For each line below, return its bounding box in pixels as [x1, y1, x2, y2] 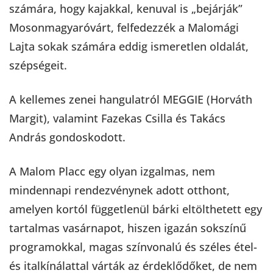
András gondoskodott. [9, 129, 126, 144]
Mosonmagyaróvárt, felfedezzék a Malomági [9, 19, 239, 35]
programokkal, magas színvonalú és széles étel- [9, 239, 257, 254]
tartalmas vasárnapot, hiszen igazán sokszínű [9, 220, 246, 235]
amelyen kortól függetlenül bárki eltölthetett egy [9, 201, 262, 216]
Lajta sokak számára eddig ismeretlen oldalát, [9, 38, 249, 54]
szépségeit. [9, 57, 67, 73]
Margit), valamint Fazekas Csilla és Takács [9, 110, 225, 126]
